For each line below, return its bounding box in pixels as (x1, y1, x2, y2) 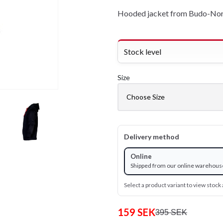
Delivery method (124, 132, 179, 141)
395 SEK (155, 208, 187, 217)
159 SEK (117, 206, 155, 218)
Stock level (124, 46, 161, 56)
